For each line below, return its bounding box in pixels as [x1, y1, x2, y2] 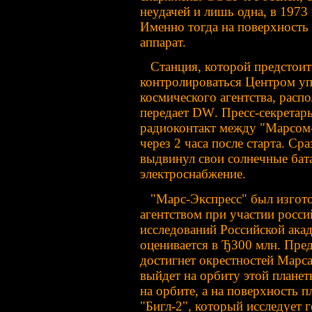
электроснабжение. [140, 166, 246, 182]
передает [140, 105, 192, 120]
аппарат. [140, 34, 186, 49]
